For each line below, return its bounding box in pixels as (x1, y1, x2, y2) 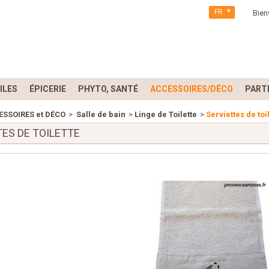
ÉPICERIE (29, 84, 66, 94)
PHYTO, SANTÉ (78, 84, 138, 94)
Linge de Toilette (134, 110, 198, 119)
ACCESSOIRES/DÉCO (150, 84, 233, 94)
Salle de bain (74, 110, 126, 119)
